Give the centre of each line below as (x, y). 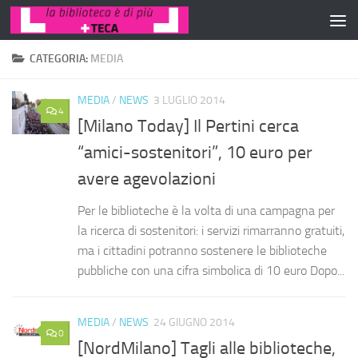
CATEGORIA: (60, 59)
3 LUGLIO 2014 (189, 100)
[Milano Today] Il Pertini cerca (188, 127)
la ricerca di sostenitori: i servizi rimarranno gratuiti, (211, 231)
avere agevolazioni (147, 179)
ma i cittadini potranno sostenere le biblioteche (202, 251)
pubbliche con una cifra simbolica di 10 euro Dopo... (211, 271)
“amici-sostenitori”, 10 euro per (195, 153)
